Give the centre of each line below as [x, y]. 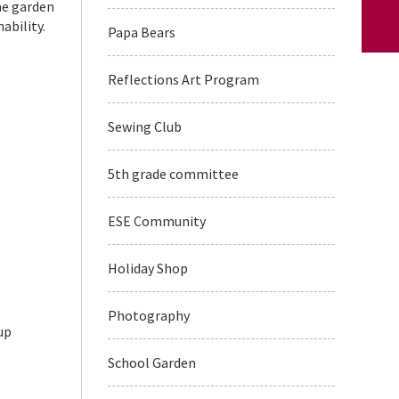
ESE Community [157, 221]
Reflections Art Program [183, 79]
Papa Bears [142, 32]
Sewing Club [145, 126]
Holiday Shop [148, 268]
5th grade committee [173, 174]
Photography [149, 315]
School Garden [152, 362]
